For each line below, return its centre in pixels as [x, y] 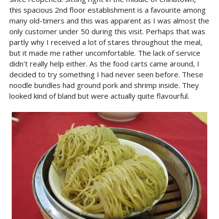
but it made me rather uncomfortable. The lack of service [105, 53]
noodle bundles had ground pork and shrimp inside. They [104, 85]
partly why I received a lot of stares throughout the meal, [106, 42]
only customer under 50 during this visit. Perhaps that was [107, 31]
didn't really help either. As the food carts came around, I [104, 64]
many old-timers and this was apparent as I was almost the [109, 21]
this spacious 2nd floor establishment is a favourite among [107, 10]
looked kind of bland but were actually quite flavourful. [99, 96]
